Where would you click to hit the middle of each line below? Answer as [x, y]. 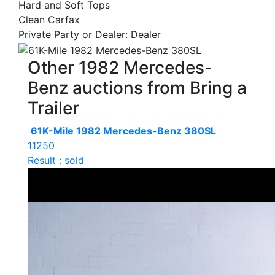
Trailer [53, 108]
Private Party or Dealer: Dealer [90, 34]
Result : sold [56, 160]
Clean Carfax [49, 20]
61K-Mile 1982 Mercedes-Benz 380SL [123, 130]
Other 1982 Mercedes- [120, 67]
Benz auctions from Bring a [137, 87]
